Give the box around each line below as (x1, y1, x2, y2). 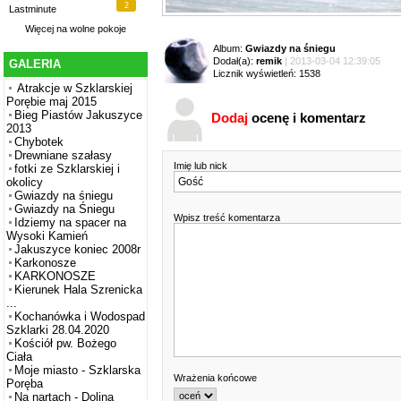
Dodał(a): (213, 55, 256, 67)
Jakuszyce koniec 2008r (14, 243, 141, 257)
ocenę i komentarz (248, 110, 366, 126)
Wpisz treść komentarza (174, 212, 280, 224)
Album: (213, 43, 245, 55)
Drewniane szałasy (14, 149, 112, 163)
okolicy (6, 175, 43, 190)
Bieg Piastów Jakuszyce (14, 108, 142, 123)
